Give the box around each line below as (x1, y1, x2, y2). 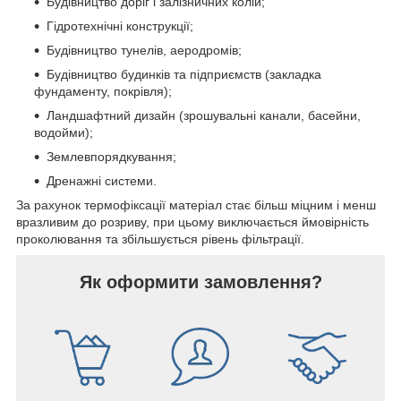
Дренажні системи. (47, 173, 157, 188)
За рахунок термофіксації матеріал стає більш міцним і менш (16, 197, 376, 212)
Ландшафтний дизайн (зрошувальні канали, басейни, (47, 107, 361, 123)
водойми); (34, 124, 93, 140)
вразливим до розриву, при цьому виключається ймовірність (16, 214, 369, 229)
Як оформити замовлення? (79, 271, 322, 292)
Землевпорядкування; (47, 149, 176, 164)
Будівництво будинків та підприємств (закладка (47, 66, 321, 81)
